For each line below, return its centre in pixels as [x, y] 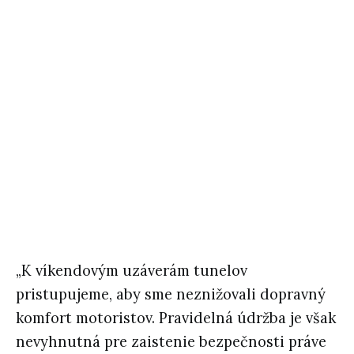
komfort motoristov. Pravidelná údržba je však [176, 318]
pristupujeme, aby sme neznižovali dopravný [171, 294]
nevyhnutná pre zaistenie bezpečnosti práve [171, 341]
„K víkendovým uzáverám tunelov [132, 270]
